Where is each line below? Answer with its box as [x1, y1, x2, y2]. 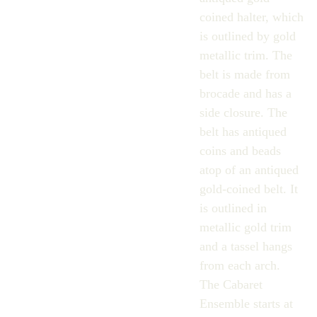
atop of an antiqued [199, 163, 299, 177]
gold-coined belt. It [199, 182, 298, 196]
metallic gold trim [199, 220, 292, 234]
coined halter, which [199, 10, 304, 24]
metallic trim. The [199, 48, 292, 62]
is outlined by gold [199, 29, 296, 43]
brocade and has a [199, 86, 292, 100]
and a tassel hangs [199, 239, 292, 253]
